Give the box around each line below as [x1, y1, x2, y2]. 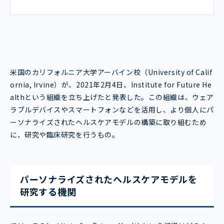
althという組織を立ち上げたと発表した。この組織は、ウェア [10, 92, 214, 102]
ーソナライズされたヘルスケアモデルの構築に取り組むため [10, 117, 207, 127]
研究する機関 [20, 185, 76, 198]
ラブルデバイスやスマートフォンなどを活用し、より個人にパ [10, 104, 214, 115]
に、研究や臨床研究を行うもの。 [10, 129, 119, 140]
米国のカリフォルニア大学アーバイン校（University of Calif [10, 67, 212, 77]
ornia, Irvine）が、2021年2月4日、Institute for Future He [10, 79, 212, 90]
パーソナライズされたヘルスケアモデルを [20, 172, 197, 186]
